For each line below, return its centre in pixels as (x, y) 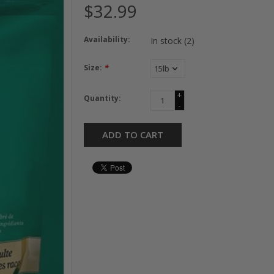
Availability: (107, 39)
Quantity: (102, 98)
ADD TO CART (132, 134)
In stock (167, 40)
